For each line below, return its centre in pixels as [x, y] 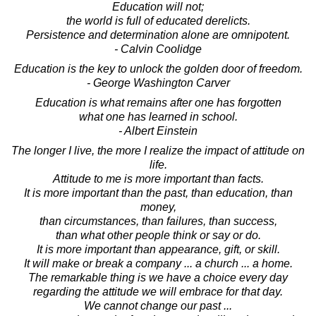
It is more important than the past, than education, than [158, 193]
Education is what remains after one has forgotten [158, 102]
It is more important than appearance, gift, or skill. [158, 249]
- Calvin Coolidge [158, 49]
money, [158, 207]
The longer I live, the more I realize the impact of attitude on [158, 150]
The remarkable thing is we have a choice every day [158, 277]
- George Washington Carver [158, 83]
